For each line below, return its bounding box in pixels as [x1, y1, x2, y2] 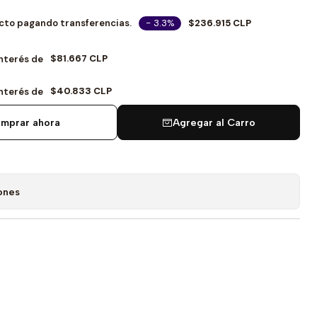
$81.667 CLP [50, 52, 108, 65]
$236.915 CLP [188, 16, 251, 29]
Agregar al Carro [173, 116, 255, 129]
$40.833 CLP [50, 85, 112, 98]
